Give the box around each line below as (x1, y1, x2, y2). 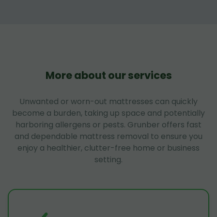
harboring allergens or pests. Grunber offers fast (15, 119, 201, 130)
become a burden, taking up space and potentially (12, 107, 205, 119)
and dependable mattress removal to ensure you (15, 130, 202, 142)
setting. (94, 154, 123, 165)
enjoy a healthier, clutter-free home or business (17, 142, 200, 154)
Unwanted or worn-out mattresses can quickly (19, 95, 198, 107)
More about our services (45, 68, 172, 82)
